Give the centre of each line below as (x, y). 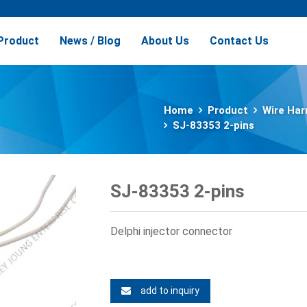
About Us (165, 41)
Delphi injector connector (171, 231)
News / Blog (90, 41)
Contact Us (240, 41)
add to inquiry (170, 291)
